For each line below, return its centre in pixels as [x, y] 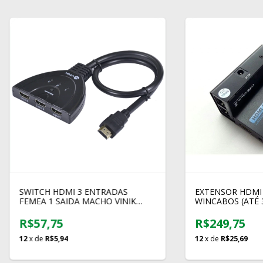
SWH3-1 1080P [48, 211]
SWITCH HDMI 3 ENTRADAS [73, 192]
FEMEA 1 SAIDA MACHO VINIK [77, 201]
